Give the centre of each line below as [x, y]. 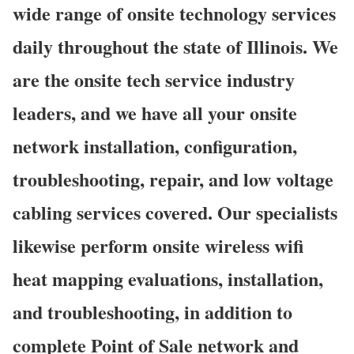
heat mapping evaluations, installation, [168, 278]
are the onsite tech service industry [154, 79]
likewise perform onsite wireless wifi [158, 245]
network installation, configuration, [155, 145]
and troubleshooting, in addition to [153, 311]
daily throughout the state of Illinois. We [175, 46]
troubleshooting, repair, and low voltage [173, 179]
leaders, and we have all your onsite [155, 112]
